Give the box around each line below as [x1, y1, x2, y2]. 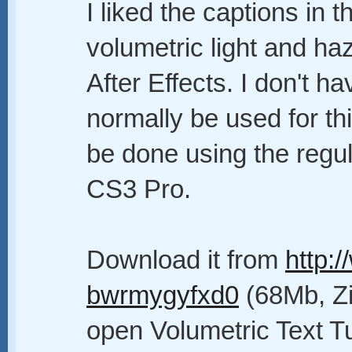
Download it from [86, 246, 285, 274]
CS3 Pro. [86, 175, 191, 203]
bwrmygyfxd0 [86, 281, 239, 310]
